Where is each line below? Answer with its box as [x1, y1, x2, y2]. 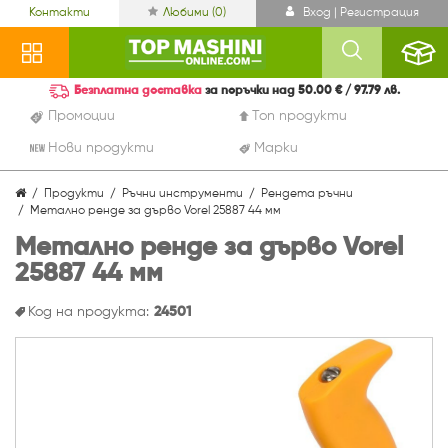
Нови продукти [47, 141, 154, 155]
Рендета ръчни [261, 188, 353, 200]
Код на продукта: [27, 305, 149, 319]
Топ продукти [251, 109, 347, 123]
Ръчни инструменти [122, 188, 243, 200]
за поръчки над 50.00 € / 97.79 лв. [204, 85, 400, 97]
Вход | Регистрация [299, 7, 419, 19]
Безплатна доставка [73, 85, 205, 97]
